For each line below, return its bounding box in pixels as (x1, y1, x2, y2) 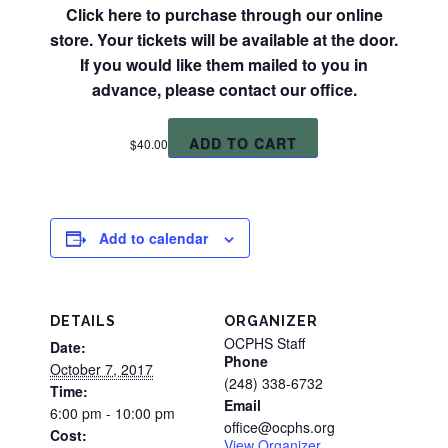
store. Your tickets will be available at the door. (50, 27, 398, 51)
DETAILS (50, 312, 116, 329)
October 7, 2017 (50, 358, 153, 379)
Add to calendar (99, 227, 208, 248)
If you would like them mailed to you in (80, 52, 368, 76)
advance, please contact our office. (91, 77, 357, 101)
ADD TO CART (189, 132, 297, 153)
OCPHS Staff (224, 332, 305, 353)
